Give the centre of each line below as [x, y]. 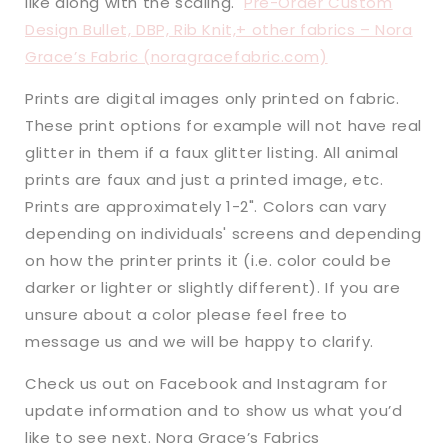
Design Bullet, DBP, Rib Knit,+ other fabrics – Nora [219, 30]
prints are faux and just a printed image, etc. [204, 180]
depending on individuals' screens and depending [223, 234]
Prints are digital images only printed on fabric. [212, 99]
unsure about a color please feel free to [187, 315]
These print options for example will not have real [224, 126]
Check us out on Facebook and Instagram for [206, 384]
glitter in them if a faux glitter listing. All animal [212, 153]
